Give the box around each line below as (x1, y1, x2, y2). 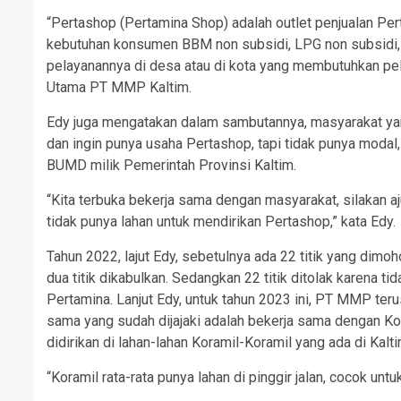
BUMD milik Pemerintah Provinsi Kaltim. (47, 157, 296, 174)
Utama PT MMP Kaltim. (47, 79, 192, 96)
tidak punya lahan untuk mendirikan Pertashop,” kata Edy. (47, 213, 396, 230)
